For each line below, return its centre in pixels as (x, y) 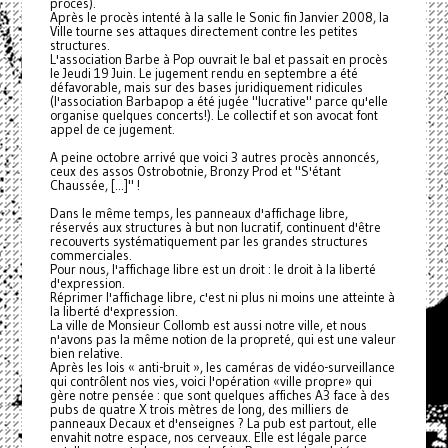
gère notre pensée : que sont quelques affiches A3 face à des (219, 396)
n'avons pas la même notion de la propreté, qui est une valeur (222, 340)
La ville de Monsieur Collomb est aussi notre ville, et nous (208, 326)
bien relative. (86, 354)
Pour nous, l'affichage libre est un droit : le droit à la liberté (212, 270)
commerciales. (90, 256)
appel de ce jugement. (112, 130)
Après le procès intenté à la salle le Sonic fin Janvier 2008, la (219, 18)
